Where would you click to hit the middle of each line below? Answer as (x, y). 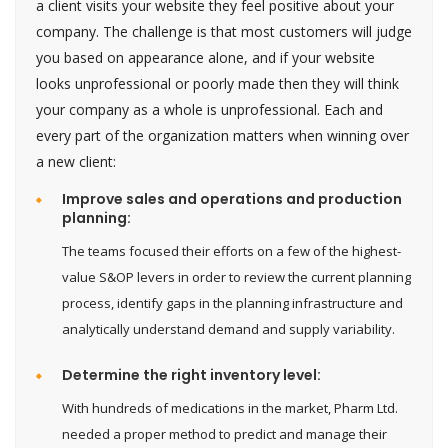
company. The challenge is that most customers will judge (224, 31)
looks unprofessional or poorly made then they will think (217, 83)
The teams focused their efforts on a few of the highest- (231, 250)
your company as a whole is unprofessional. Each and (209, 109)
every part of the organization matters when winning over (222, 135)
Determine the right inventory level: (191, 374)
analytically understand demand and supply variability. (228, 328)
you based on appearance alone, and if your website (205, 57)
